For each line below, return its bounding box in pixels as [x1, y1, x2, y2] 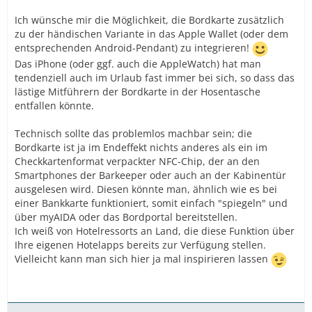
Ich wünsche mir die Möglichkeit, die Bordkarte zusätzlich [15, 13, 284, 26]
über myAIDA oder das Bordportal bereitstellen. [15, 210, 237, 224]
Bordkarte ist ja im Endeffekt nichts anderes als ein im [15, 140, 267, 154]
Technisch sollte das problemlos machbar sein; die [15, 126, 252, 140]
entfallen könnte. [15, 98, 94, 112]
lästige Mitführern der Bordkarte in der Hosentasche [15, 84, 260, 98]
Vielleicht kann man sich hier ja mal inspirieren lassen [15, 252, 271, 265]
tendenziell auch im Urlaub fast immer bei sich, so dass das [15, 70, 295, 84]
